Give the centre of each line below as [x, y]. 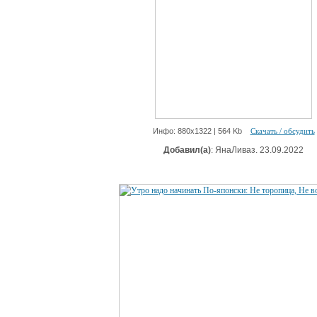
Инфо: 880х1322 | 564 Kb [201, 131]
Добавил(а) [187, 150]
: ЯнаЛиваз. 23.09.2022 [257, 150]
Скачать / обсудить [282, 131]
